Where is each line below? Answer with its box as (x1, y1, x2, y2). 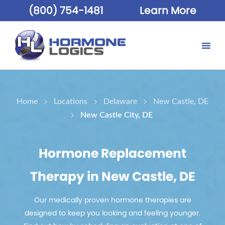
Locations (54, 97, 87, 105)
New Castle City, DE (80, 111, 153, 119)
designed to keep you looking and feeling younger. (25, 208, 200, 218)
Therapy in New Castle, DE (30, 168, 195, 185)
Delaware (103, 97, 137, 105)
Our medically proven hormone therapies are (34, 195, 191, 205)
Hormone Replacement (39, 145, 186, 162)
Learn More (140, 4, 197, 18)
